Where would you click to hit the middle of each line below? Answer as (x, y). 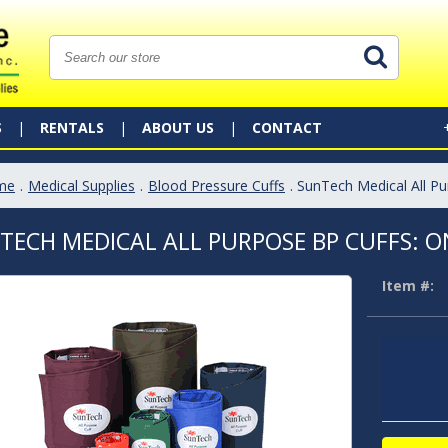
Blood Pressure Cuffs (216, 185)
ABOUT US (178, 127)
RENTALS (72, 127)
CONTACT (287, 127)
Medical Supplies (81, 185)
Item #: (407, 285)
